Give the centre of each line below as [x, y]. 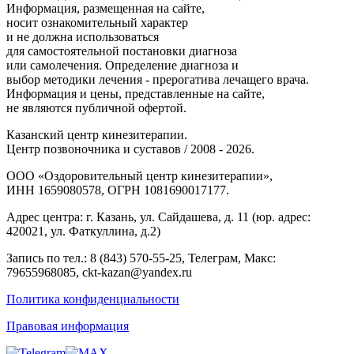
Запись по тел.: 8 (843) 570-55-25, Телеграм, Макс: [141, 258]
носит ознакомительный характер [97, 22]
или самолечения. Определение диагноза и [122, 65]
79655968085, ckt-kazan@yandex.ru [99, 272]
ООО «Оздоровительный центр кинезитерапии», [139, 175]
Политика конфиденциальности [93, 299]
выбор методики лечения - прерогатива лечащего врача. [158, 79]
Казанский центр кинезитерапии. [97, 134]
